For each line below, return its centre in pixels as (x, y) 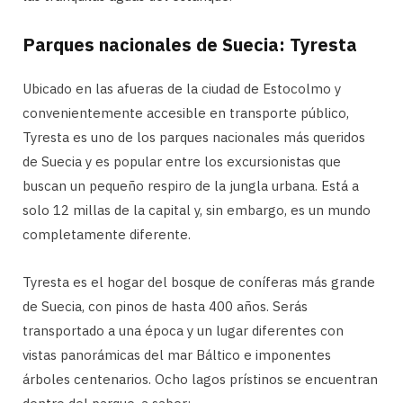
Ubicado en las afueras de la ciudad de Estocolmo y (182, 88)
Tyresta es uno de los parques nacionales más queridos (194, 137)
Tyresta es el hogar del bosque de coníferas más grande (199, 282)
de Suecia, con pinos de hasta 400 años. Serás (165, 306)
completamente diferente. (107, 234)
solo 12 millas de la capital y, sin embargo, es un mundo (197, 210)
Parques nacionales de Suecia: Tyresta (190, 44)
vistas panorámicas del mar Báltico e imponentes (177, 354)
